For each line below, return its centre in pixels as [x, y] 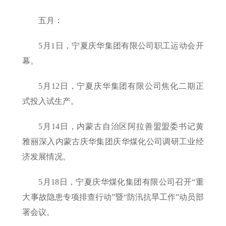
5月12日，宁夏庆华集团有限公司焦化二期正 [121, 86]
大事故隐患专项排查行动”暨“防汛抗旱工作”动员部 [113, 197]
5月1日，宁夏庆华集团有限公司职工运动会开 [121, 46]
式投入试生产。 [51, 101]
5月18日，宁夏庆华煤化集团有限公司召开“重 [121, 182]
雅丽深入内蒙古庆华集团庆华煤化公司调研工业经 [113, 142]
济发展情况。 [47, 157]
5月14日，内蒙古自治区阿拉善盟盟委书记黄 [121, 127]
